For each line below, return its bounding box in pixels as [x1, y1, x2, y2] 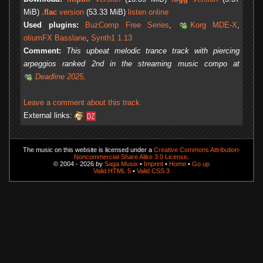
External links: [23, 111, 75, 120]
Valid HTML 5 [93, 167, 131, 174]
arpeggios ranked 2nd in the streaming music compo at [23, 59, 240, 69]
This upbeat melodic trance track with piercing [66, 46, 240, 56]
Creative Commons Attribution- [153, 146, 241, 153]
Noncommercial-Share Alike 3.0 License [74, 153, 187, 160]
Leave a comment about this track [23, 98, 140, 107]
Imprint [144, 160, 163, 167]
